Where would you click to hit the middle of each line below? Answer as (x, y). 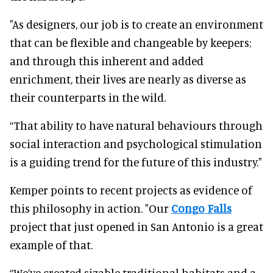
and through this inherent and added (107, 60)
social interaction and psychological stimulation (136, 143)
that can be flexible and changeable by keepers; (130, 42)
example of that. (51, 244)
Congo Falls (201, 208)
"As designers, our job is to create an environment (136, 24)
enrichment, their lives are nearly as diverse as (128, 79)
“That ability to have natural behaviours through (136, 125)
